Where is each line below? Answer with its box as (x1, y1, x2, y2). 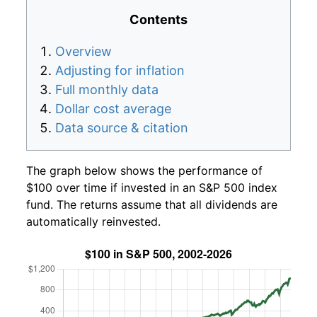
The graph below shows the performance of (26, 163, 263, 178)
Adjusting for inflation (55, 62, 185, 78)
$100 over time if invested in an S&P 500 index (26, 180, 277, 195)
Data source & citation (55, 120, 188, 135)
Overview (55, 43, 112, 59)
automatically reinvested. (26, 214, 161, 229)
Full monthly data (55, 81, 158, 97)
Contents (129, 11, 188, 27)
